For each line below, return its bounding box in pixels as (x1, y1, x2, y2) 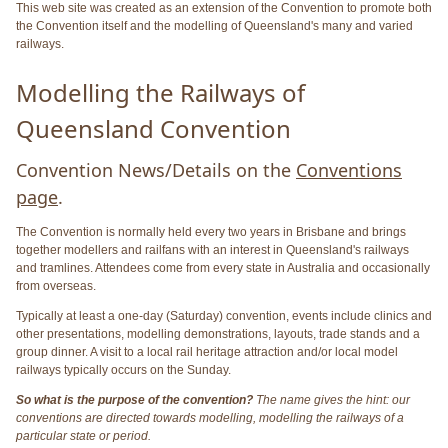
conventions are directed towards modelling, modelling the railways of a (16, 411, 404, 426)
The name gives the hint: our (253, 393, 410, 408)
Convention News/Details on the (16, 158, 296, 183)
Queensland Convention (16, 112, 291, 146)
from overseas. (16, 279, 96, 294)
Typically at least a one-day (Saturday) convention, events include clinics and (16, 309, 432, 324)
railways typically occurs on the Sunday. (16, 363, 231, 378)
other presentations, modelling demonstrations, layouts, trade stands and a (16, 327, 420, 342)
